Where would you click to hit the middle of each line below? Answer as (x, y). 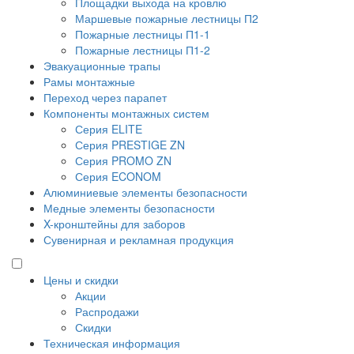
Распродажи (107, 312)
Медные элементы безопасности (129, 208)
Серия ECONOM (118, 177)
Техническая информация (112, 343)
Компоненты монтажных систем (126, 113)
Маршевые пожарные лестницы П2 (167, 19)
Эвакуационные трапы (102, 66)
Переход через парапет (105, 98)
